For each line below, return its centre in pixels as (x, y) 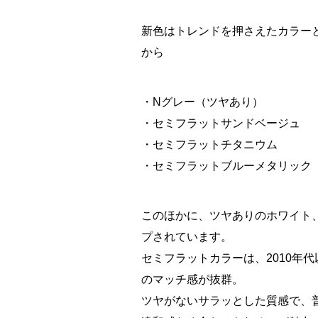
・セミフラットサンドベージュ (220, 124)
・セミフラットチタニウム (209, 145)
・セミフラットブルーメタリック (226, 166)
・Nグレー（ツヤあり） (202, 102)
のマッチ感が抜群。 (192, 280)
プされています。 (186, 237)
